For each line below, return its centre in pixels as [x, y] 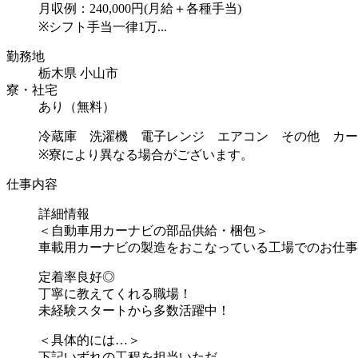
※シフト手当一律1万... [103, 26]
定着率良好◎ [77, 276]
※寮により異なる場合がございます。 [146, 154]
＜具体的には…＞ [89, 340]
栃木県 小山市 [78, 73]
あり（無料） [77, 106]
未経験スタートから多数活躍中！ [134, 310]
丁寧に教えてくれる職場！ [115, 293]
